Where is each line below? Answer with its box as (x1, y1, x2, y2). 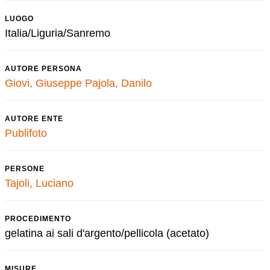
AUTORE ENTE (5, 115, 63, 123)
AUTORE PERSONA (5, 64, 82, 73)
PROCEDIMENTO (5, 215, 71, 223)
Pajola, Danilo (85, 77, 152, 89)
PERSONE (5, 165, 45, 173)
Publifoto (5, 127, 47, 139)
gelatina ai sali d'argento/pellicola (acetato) (5, 227, 209, 239)
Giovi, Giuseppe (5, 77, 82, 89)
